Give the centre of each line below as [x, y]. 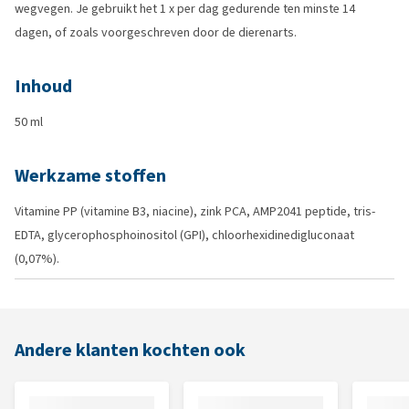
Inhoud [43, 86]
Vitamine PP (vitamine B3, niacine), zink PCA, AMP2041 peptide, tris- [195, 211]
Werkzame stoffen [90, 176]
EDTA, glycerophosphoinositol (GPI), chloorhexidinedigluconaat [184, 235]
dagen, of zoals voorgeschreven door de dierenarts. [156, 32]
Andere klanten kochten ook [130, 350]
